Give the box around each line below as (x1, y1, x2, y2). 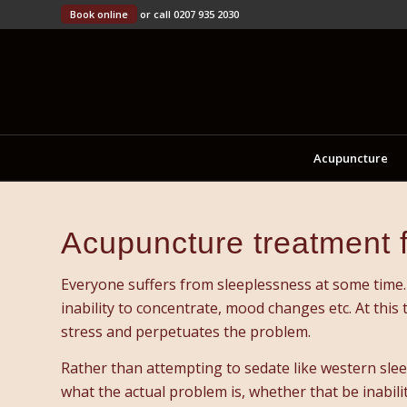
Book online (70, 7, 128, 21)
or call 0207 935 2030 (137, 7, 239, 21)
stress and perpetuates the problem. (61, 322, 311, 342)
